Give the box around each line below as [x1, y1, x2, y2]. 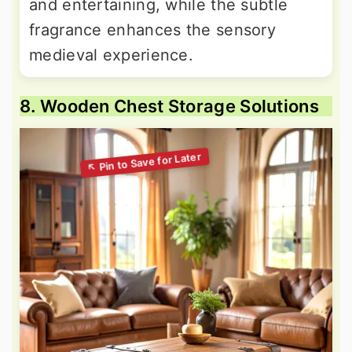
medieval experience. [29, 46, 194, 65]
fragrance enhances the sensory [29, 20, 276, 40]
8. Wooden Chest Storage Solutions [20, 96, 319, 117]
